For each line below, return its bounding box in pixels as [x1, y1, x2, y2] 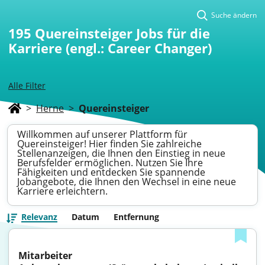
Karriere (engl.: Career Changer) [8, 39, 212, 57]
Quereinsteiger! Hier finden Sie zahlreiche [17, 137, 202, 150]
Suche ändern [211, 10, 257, 20]
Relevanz [21, 211, 57, 222]
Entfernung [114, 211, 159, 222]
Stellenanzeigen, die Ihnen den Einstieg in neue [17, 147, 225, 160]
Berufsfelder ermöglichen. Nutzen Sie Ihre [17, 156, 203, 169]
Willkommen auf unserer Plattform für [17, 128, 188, 141]
